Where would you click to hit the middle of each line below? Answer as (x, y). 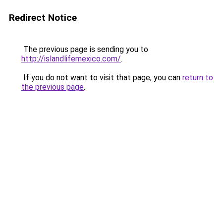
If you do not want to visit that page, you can (102, 78)
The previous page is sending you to (85, 49)
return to (198, 78)
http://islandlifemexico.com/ (71, 59)
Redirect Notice (43, 18)
